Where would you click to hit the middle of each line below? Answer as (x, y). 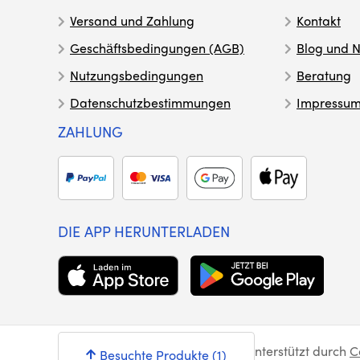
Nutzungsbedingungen (137, 75)
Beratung (324, 75)
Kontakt (319, 20)
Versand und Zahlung (132, 20)
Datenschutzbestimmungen (150, 102)
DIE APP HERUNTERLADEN (144, 231)
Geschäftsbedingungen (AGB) (157, 48)
